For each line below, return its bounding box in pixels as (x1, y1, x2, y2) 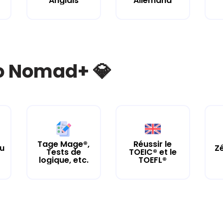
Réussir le (133, 138, 172, 150)
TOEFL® (138, 154, 167, 166)
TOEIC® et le (128, 146, 177, 158)
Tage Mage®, (37, 138, 90, 150)
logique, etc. (38, 154, 89, 166)
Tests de (46, 146, 81, 158)
